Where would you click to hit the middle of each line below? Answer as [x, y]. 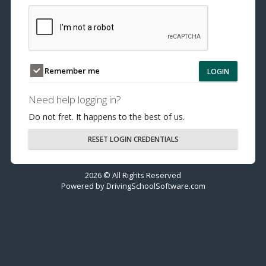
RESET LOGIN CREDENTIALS [133, 140]
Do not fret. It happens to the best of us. [107, 117]
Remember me [71, 71]
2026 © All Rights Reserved [133, 175]
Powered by [83, 186]
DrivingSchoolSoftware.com [156, 186]
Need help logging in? [75, 100]
